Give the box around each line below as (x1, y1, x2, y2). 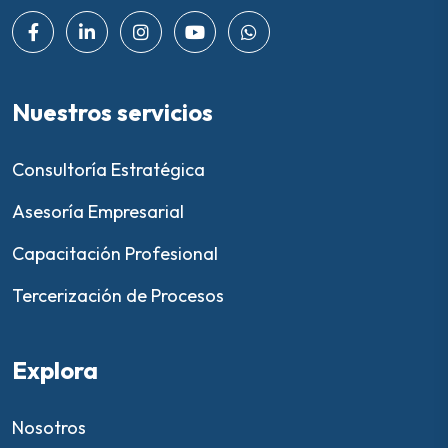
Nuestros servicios (12, 96, 213, 127)
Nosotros (12, 415, 86, 439)
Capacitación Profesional (12, 241, 218, 265)
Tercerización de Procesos (12, 283, 224, 307)
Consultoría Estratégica (12, 157, 205, 181)
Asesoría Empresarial (12, 199, 184, 223)
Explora (12, 354, 98, 385)
